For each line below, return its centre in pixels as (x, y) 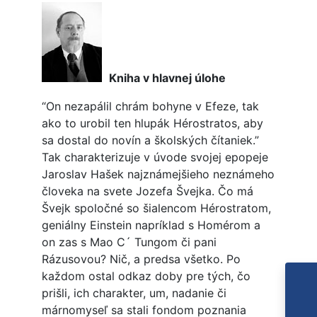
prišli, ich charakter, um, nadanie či (134, 293)
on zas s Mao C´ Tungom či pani (129, 242)
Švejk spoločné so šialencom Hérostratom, (156, 208)
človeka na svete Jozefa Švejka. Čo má (147, 191)
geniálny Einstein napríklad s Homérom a (151, 225)
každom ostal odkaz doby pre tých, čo (146, 276)
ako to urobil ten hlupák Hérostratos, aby (152, 123)
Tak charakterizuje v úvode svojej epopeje (155, 157)
